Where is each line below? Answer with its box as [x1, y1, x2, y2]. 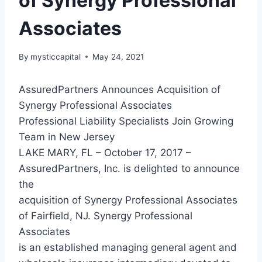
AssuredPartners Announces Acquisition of [19, 83, 220, 95]
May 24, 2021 [92, 51, 144, 61]
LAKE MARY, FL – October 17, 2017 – [19, 146, 191, 158]
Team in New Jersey [19, 130, 115, 143]
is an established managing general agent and [19, 241, 237, 253]
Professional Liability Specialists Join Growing [19, 115, 233, 127]
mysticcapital [30, 51, 81, 61]
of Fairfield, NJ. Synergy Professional [19, 209, 192, 222]
